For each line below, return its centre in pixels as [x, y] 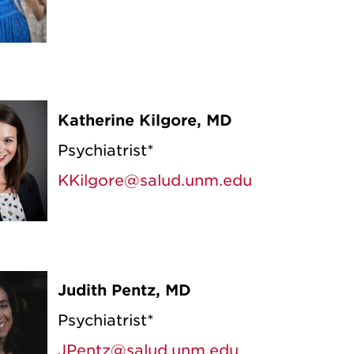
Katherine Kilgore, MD [145, 121]
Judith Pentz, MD [124, 290]
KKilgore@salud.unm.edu [157, 181]
